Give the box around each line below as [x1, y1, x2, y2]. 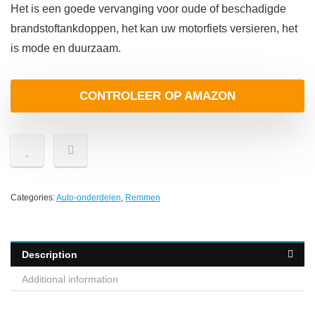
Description [22, 249, 77, 261]
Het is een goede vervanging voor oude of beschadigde [11, 3, 286, 15]
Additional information [22, 274, 118, 285]
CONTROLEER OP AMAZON [79, 89, 236, 103]
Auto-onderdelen [56, 193, 121, 203]
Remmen [125, 193, 160, 203]
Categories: [11, 193, 56, 203]
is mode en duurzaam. [11, 42, 121, 55]
